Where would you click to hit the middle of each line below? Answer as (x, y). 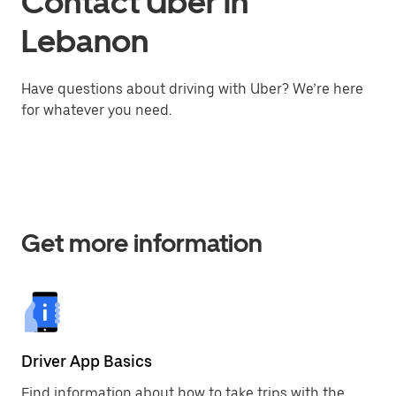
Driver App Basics (87, 361)
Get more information (142, 243)
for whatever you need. (96, 110)
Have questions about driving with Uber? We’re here (192, 89)
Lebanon (85, 41)
